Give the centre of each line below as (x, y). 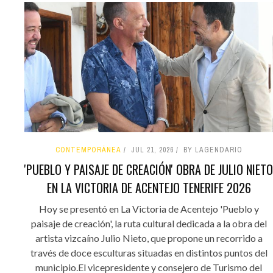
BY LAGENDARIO (213, 150)
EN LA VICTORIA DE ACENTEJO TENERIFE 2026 (149, 187)
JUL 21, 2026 (152, 150)
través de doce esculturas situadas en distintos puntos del (149, 252)
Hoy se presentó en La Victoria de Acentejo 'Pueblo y (149, 208)
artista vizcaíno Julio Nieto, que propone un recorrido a (149, 238)
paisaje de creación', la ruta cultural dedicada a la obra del (149, 223)
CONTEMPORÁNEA (88, 150)
